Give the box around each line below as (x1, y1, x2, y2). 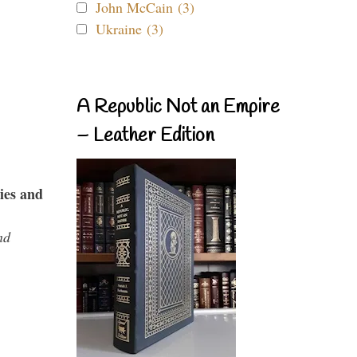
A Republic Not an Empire (76, 95, 280, 120)
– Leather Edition (76, 124, 214, 149)
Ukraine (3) (96, 19, 163, 38)
